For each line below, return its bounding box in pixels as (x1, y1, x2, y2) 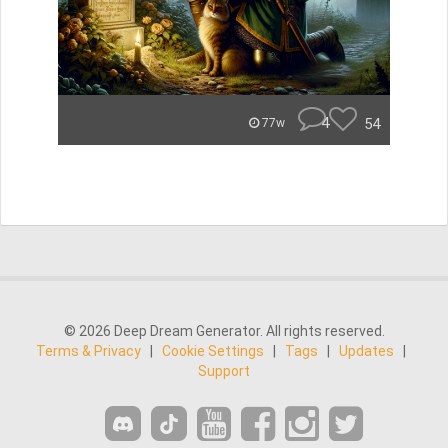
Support (198, 363, 250, 379)
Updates (339, 343, 394, 359)
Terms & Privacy (36, 343, 141, 359)
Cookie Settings (162, 343, 264, 359)
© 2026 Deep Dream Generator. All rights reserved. (63, 323, 385, 339)
